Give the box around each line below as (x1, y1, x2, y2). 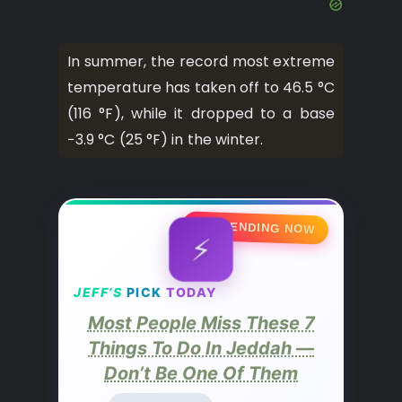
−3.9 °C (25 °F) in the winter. (67, 129, 264, 151)
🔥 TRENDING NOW (195, 218, 316, 237)
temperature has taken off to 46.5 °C (67, 77, 335, 99)
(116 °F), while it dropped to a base (67, 103, 335, 125)
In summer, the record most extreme (67, 51, 335, 73)
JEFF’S (74, 284, 122, 301)
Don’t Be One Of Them (104, 363, 298, 385)
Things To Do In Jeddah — (88, 337, 314, 360)
